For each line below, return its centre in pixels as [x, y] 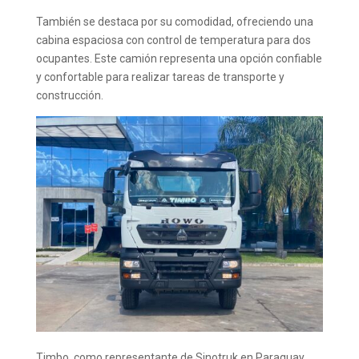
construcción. [69, 96]
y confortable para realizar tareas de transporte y [160, 77]
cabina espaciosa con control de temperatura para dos [173, 40]
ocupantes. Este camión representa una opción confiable [179, 59]
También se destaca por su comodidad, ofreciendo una [174, 22]
